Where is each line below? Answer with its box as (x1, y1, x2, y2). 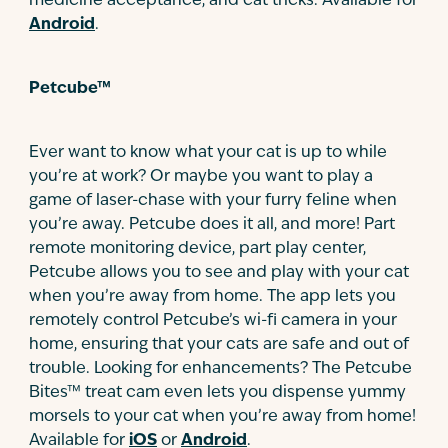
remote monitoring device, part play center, (29, 241, 366, 257)
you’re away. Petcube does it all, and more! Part (29, 217, 395, 233)
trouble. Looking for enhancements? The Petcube (29, 361, 412, 377)
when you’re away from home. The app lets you (29, 289, 396, 305)
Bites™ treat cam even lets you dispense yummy (29, 385, 406, 401)
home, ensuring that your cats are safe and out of (29, 337, 409, 353)
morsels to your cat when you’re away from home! (29, 409, 416, 425)
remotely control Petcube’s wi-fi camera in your (29, 313, 397, 329)
